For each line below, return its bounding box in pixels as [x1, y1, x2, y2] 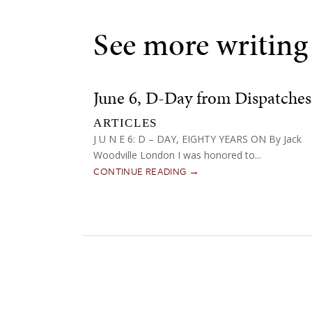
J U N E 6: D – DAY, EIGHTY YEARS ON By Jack [93, 132, 302, 146]
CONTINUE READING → [93, 164, 200, 179]
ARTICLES [93, 116, 158, 130]
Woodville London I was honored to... [93, 148, 262, 162]
